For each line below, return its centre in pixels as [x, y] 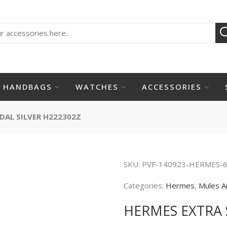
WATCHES [97, 87]
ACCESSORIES [172, 87]
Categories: [145, 185]
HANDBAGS [27, 87]
